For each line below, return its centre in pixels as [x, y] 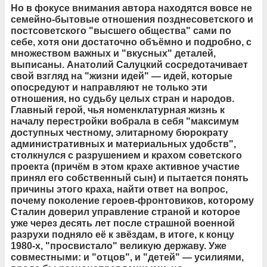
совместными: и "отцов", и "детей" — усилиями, [127, 257]
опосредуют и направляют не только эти [109, 87]
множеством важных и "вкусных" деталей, [113, 53]
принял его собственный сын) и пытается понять [130, 178]
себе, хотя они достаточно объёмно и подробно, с [131, 42]
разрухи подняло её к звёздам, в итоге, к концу [122, 234]
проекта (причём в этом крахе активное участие [125, 166]
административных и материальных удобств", [123, 144]
